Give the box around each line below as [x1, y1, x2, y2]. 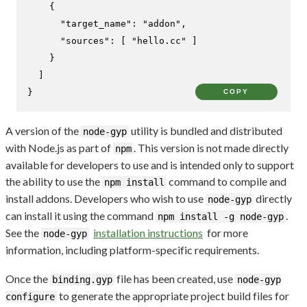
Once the [5, 271, 50, 285]
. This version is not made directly [134, 140, 288, 154]
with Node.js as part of [5, 140, 113, 154]
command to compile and [167, 174, 286, 188]
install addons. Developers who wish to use [5, 191, 206, 205]
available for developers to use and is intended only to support [5, 158, 294, 171]
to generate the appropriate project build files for [57, 288, 289, 302]
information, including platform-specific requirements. [5, 243, 259, 256]
